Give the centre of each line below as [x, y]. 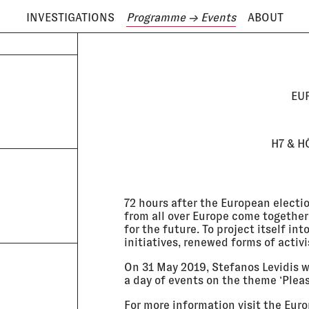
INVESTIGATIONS [70, 18]
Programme [156, 18]
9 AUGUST [47, 44]
